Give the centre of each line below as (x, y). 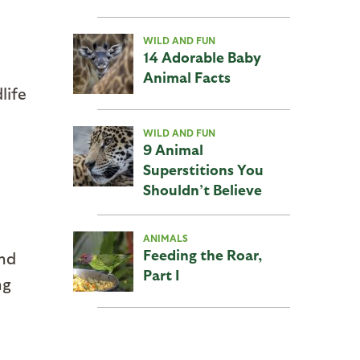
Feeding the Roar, (202, 254)
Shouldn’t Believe (202, 189)
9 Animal (173, 149)
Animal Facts (187, 77)
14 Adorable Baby (202, 57)
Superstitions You (203, 169)
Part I (161, 274)
